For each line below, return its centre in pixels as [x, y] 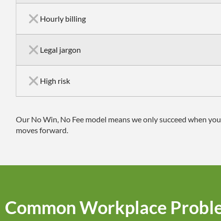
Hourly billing [63, 19]
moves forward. [42, 130]
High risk [55, 81]
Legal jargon [60, 50]
